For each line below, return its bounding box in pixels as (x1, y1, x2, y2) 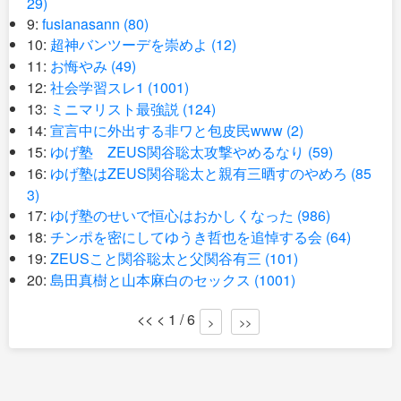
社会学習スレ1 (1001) (50, 77, 189, 98)
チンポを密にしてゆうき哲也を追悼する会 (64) (50, 226, 351, 247)
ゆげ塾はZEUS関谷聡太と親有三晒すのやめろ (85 (50, 163, 371, 183)
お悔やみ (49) (50, 55, 136, 76)
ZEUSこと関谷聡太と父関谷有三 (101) (50, 248, 298, 269)
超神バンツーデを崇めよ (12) (50, 34, 236, 55)
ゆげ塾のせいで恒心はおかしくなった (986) (50, 205, 330, 226)
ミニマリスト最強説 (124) (50, 98, 216, 119)
